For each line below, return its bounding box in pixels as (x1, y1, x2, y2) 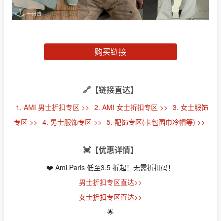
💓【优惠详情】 (83, 144, 138, 156)
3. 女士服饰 (172, 102, 208, 112)
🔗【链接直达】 (83, 84, 138, 96)
